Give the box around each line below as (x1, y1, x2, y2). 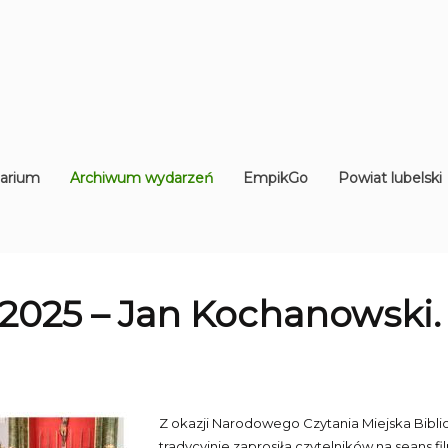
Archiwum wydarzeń (70, 169, 213, 187)
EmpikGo (243, 169, 308, 187)
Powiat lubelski (338, 169, 442, 187)
